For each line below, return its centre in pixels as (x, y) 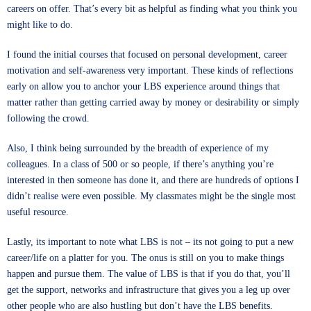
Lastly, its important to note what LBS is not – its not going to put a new (150, 242)
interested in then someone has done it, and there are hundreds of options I (153, 180)
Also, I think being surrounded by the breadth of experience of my (138, 148)
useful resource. (38, 212)
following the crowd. (48, 118)
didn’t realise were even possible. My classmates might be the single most (151, 196)
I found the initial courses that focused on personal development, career (147, 54)
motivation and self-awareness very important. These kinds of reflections (150, 70)
